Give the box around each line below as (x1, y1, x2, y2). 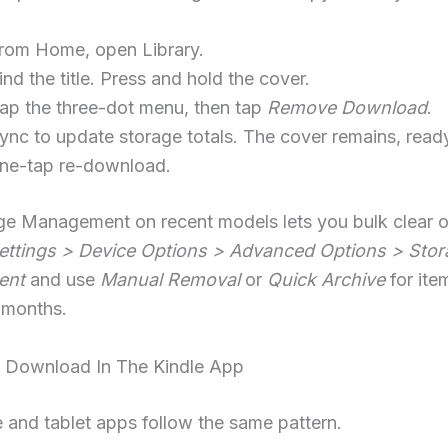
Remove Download (267, 97, 427, 119)
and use (25, 269, 100, 291)
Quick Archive (267, 269, 385, 291)
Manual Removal (100, 269, 240, 291)
